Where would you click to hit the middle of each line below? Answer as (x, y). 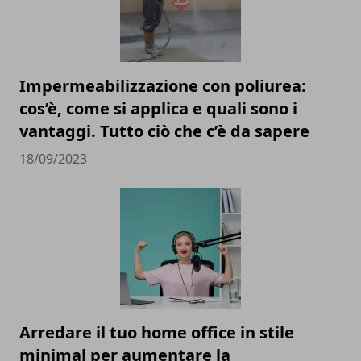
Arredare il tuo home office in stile (157, 332)
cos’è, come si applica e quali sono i (158, 108)
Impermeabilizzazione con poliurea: (163, 85)
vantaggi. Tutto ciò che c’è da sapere (164, 131)
